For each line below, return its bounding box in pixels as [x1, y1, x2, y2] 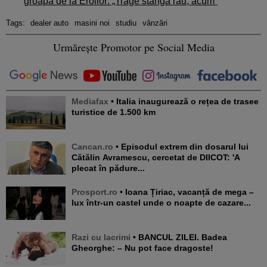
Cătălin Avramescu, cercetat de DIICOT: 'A [72, 152, 240, 162]
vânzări [142, 18, 167, 27]
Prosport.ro [72, 187, 117, 197]
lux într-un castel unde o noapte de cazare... [72, 197, 251, 207]
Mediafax [72, 96, 111, 106]
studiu [116, 18, 136, 27]
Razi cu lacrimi [72, 232, 131, 242]
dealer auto [30, 18, 69, 27]
